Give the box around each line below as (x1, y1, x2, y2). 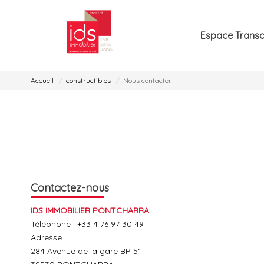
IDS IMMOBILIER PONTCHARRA (31, 205, 149, 216)
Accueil (31, 76, 54, 85)
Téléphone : (31, 219, 77, 229)
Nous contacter (123, 76, 171, 85)
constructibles (66, 76, 111, 85)
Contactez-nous (31, 180, 109, 194)
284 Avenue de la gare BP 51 (31, 246, 141, 256)
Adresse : (31, 232, 66, 243)
